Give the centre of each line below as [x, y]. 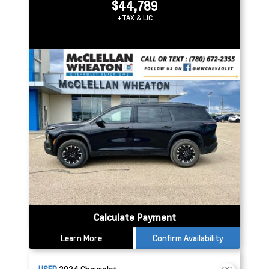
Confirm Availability [188, 238]
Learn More [81, 238]
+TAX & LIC [134, 18]
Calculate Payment [134, 217]
